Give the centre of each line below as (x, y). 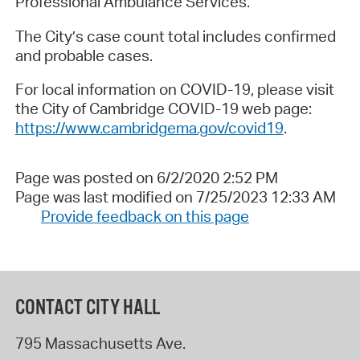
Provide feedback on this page (145, 216)
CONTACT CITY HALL (87, 309)
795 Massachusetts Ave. (100, 344)
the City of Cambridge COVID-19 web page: (163, 109)
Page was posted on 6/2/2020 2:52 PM (146, 177)
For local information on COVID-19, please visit (174, 90)
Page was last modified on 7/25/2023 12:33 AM (175, 196)
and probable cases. (84, 55)
